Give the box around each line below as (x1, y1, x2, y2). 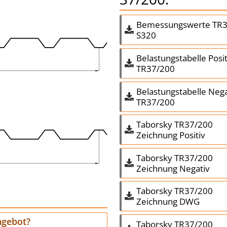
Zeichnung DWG (136, 196, 200, 208)
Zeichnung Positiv (136, 129, 205, 141)
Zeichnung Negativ (136, 162, 209, 174)
